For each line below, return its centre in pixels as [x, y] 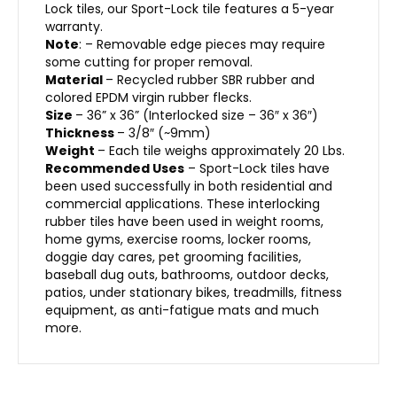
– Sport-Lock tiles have [257, 168]
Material [74, 79]
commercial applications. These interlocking [183, 203]
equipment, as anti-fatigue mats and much [182, 310]
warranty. [74, 26]
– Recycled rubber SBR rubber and [210, 79]
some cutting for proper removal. [149, 62]
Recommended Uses [115, 168]
